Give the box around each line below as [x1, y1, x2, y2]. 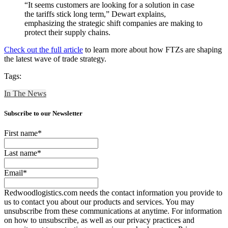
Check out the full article [4, 45, 83, 54]
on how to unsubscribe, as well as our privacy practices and [4, 215, 194, 224]
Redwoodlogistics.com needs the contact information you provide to [4, 188, 222, 197]
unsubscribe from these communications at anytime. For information [4, 206, 222, 215]
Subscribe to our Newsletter [4, 109, 82, 117]
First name [4, 128, 38, 137]
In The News [4, 89, 46, 98]
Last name [4, 148, 37, 157]
